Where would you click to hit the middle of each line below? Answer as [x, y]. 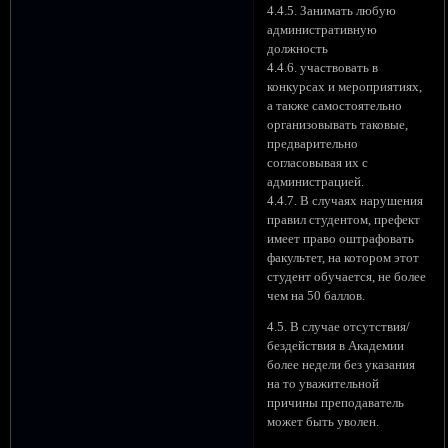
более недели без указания [341, 365]
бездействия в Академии [336, 346]
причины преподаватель [336, 403]
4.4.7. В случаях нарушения [345, 200]
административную [322, 29]
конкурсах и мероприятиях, [345, 86]
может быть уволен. [323, 422]
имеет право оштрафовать [341, 238]
